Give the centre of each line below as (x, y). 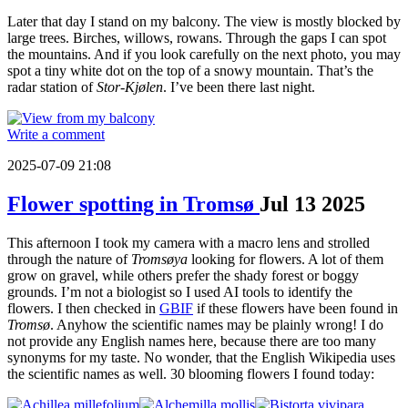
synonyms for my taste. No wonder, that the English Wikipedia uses (201, 358)
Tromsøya (159, 260)
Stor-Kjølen (130, 87)
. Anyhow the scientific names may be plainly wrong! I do (217, 325)
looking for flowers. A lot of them (286, 260)
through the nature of (69, 260)
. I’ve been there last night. (239, 87)
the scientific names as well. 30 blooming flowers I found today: (191, 374)
